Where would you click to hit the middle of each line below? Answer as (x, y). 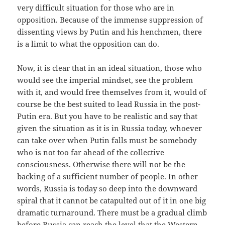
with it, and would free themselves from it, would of (112, 92)
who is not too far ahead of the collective (91, 152)
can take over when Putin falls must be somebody (107, 140)
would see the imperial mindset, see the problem (105, 80)
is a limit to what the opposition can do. (88, 44)
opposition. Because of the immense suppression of (110, 20)
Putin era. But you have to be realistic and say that (107, 116)
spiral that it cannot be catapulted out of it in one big (112, 201)
